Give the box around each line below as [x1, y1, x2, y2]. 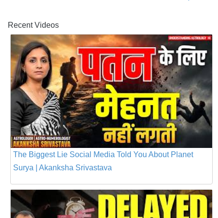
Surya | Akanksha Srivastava [13, 163, 112, 172]
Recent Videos [8, 21, 59, 29]
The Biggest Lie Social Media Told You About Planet [13, 150, 193, 159]
